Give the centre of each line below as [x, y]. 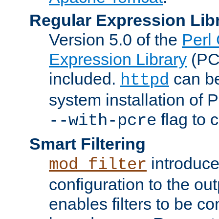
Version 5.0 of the [115, 39]
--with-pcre [103, 120]
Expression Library [118, 59]
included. [85, 78]
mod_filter [98, 164]
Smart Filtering [88, 143]
